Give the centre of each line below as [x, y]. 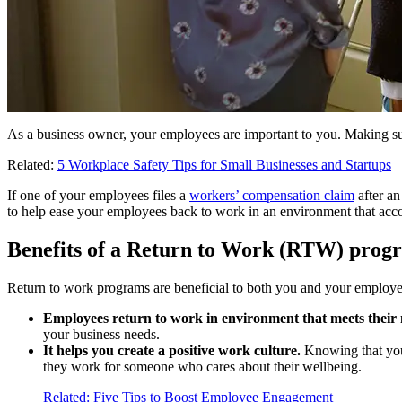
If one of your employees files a [98, 195]
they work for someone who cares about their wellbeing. [202, 366]
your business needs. [101, 334]
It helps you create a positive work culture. [172, 350]
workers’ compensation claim [272, 195]
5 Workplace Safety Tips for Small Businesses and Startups [224, 164]
